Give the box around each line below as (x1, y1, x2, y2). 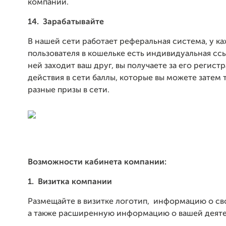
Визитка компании (38, 178, 112, 186)
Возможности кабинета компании (28, 158, 164, 166)
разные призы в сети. (28, 86, 109, 94)
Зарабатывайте (43, 18, 104, 26)
